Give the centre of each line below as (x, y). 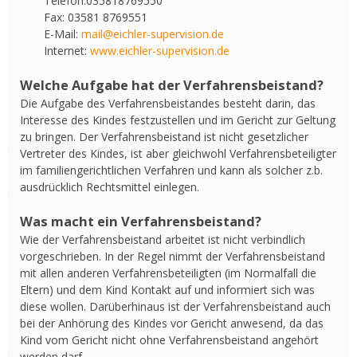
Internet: (67, 51)
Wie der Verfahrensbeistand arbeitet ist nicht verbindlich (163, 239)
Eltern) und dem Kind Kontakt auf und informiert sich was (167, 290)
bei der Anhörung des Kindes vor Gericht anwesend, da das (172, 323)
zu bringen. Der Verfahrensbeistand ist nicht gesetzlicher (164, 137)
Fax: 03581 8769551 (96, 17)
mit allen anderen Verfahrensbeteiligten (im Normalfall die (168, 273)
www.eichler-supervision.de (160, 51)
